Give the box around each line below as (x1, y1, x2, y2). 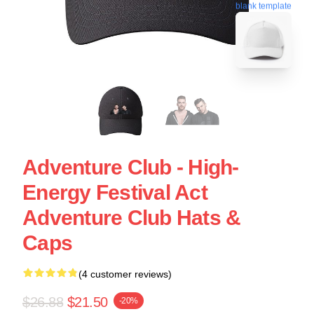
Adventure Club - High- (22, 156, 239, 179)
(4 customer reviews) (78, 268, 172, 280)
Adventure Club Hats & (22, 206, 241, 229)
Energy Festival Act (22, 181, 207, 204)
